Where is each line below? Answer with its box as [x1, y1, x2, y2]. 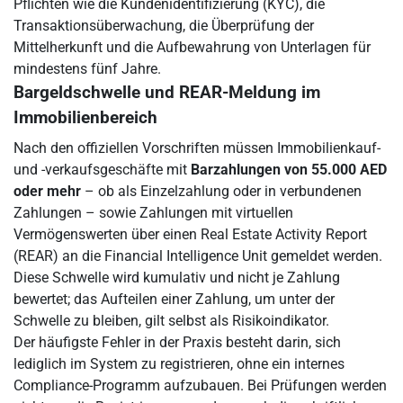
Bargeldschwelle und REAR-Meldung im [13, 83, 320, 103]
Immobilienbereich [13, 108, 157, 128]
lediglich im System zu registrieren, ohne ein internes [13, 355, 345, 372]
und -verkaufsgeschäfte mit [13, 161, 191, 178]
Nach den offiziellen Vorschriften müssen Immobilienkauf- [13, 139, 381, 157]
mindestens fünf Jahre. [13, 60, 161, 77]
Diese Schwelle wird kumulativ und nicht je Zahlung [13, 269, 340, 286]
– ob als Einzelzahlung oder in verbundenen [81, 183, 362, 200]
